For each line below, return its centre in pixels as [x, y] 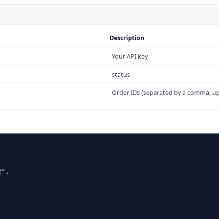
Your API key [130, 57]
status [121, 75]
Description [127, 38]
